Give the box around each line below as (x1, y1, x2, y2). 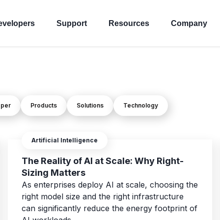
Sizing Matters (22, 167, 85, 178)
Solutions (77, 102, 104, 110)
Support (56, 19, 87, 27)
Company (171, 19, 207, 27)
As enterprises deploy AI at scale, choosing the (22, 180, 198, 190)
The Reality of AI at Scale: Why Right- (22, 156, 184, 166)
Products (30, 102, 57, 110)
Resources (109, 19, 149, 27)
